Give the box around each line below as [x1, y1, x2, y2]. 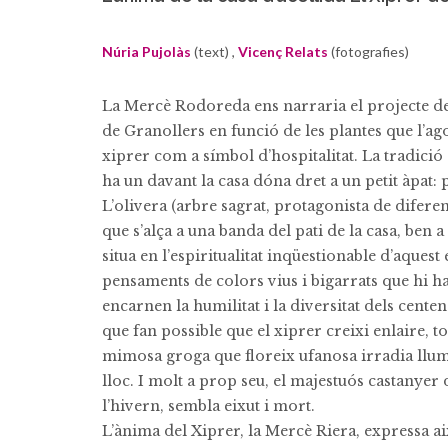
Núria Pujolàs [102, 43, 191, 60]
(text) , [191, 43, 238, 60]
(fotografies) [328, 43, 409, 60]
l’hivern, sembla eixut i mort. [102, 397, 315, 415]
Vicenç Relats [238, 43, 328, 60]
